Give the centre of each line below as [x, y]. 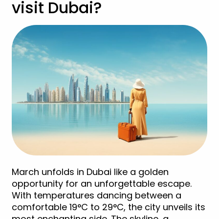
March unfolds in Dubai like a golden [90, 172]
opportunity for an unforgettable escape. [102, 183]
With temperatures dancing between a [97, 195]
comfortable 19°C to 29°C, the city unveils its [109, 207]
